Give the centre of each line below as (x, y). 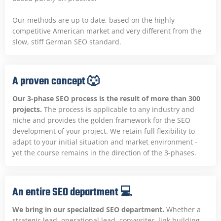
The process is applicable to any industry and (118, 109)
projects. (27, 109)
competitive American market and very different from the (107, 31)
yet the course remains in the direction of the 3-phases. (104, 152)
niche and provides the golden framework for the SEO (101, 120)
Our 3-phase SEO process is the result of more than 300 (106, 98)
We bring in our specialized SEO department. (88, 209)
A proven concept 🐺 (56, 81)
